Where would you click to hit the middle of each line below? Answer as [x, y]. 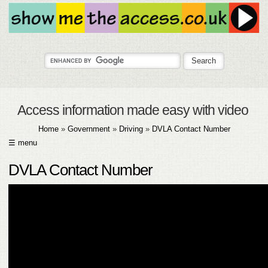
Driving [132, 129]
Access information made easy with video [128, 110]
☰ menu [23, 143]
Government [89, 129]
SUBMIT [45, 212]
